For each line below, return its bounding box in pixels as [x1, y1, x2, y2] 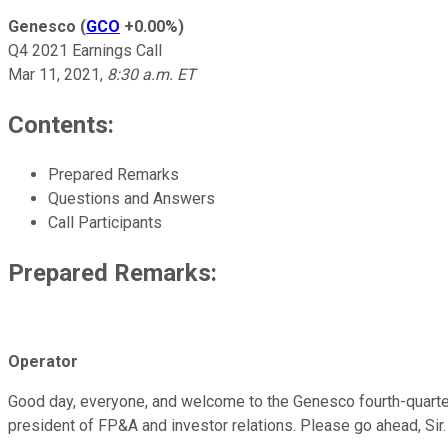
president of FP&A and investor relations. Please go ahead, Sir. [8, 416, 446, 436]
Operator [8, 352, 78, 372]
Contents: [8, 110, 114, 139]
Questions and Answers [48, 188, 215, 208]
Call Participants [48, 212, 162, 232]
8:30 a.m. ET [107, 64, 196, 84]
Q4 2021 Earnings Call [8, 40, 162, 60]
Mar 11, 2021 [8, 64, 100, 84]
